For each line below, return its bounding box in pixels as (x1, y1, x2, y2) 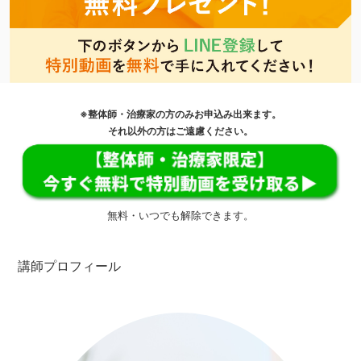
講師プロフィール (18, 257, 122, 274)
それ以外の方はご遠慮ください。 (108, 124, 253, 137)
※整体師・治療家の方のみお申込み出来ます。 (80, 107, 281, 120)
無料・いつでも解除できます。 (107, 210, 254, 222)
